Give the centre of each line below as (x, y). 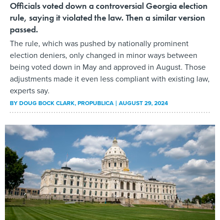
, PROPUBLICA (95, 103)
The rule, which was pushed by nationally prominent (99, 44)
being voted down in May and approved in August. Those (108, 67)
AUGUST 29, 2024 (143, 103)
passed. (24, 29)
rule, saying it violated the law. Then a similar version (108, 18)
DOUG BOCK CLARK (47, 103)
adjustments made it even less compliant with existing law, (110, 79)
